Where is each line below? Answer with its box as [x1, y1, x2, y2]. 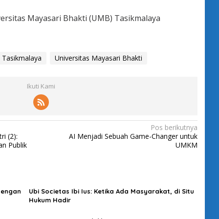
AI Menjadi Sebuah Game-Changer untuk [68, 131, 197, 141]
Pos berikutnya [150, 122, 197, 132]
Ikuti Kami [26, 81, 55, 90]
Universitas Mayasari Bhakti [54, 53, 142, 63]
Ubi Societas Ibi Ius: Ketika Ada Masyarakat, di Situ [28, 187, 194, 195]
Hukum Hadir [28, 196, 71, 204]
